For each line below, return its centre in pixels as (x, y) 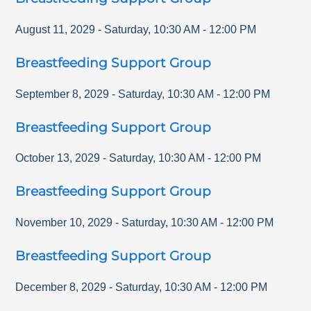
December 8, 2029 (61, 287)
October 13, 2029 (58, 158)
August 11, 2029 (56, 29)
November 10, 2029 (64, 223)
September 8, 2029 (62, 94)
